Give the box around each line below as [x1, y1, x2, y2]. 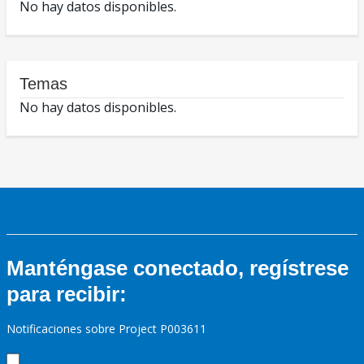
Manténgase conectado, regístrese [6, 256, 349, 281]
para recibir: [6, 282, 127, 307]
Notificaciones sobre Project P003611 [6, 321, 206, 337]
